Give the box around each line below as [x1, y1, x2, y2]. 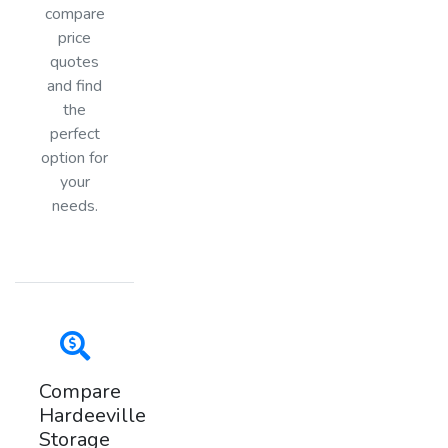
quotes [50, 50, 100, 73]
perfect [49, 122, 100, 145]
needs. [51, 194, 98, 217]
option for [41, 146, 109, 169]
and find [47, 74, 103, 97]
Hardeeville [39, 401, 146, 429]
